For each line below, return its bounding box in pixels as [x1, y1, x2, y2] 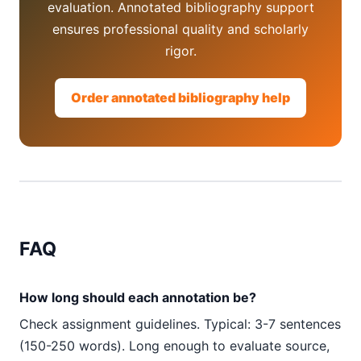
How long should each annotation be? [19, 289, 256, 305]
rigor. [164, 43, 197, 59]
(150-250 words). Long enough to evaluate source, [19, 338, 330, 354]
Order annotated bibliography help [71, 89, 290, 106]
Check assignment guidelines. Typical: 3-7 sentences [19, 316, 341, 332]
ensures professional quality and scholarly [52, 21, 309, 37]
